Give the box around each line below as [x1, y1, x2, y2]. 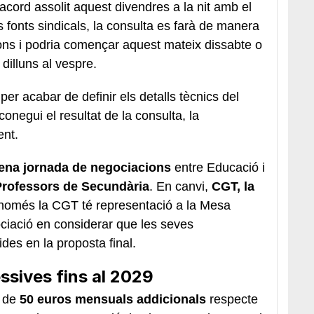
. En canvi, [149, 179, 212, 193]
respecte [206, 292, 258, 306]
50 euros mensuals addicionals [20, 292, 206, 306]
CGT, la [212, 179, 254, 193]
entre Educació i [171, 160, 265, 175]
